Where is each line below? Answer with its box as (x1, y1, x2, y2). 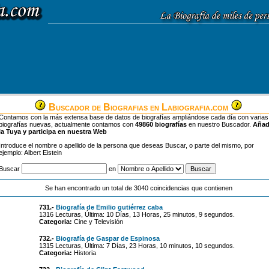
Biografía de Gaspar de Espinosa (55, 235, 160, 242)
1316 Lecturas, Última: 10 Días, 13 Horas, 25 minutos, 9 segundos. (38, 211, 235, 218)
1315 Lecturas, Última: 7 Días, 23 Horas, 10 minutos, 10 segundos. (38, 242, 235, 249)
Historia (71, 249, 96, 256)
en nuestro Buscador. (187, 121, 253, 128)
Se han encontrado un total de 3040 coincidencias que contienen (44, 184, 232, 192)
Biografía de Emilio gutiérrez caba (55, 204, 163, 211)
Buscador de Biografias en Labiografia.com (46, 102, 231, 112)
